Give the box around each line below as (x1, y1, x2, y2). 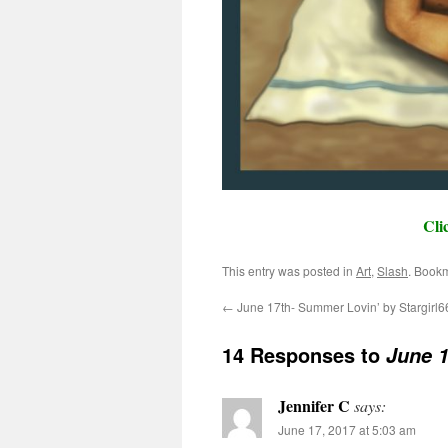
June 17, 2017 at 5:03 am (278, 421, 416, 439)
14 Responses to (222, 340, 386, 370)
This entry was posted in (222, 262, 356, 280)
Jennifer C (278, 394, 350, 418)
